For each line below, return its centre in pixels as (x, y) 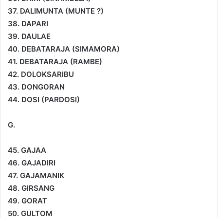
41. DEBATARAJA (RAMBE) (55, 61)
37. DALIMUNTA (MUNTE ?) (56, 11)
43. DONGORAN (36, 87)
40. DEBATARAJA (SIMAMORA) (64, 49)
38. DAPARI (28, 23)
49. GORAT (27, 200)
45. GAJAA (27, 150)
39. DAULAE (29, 36)
